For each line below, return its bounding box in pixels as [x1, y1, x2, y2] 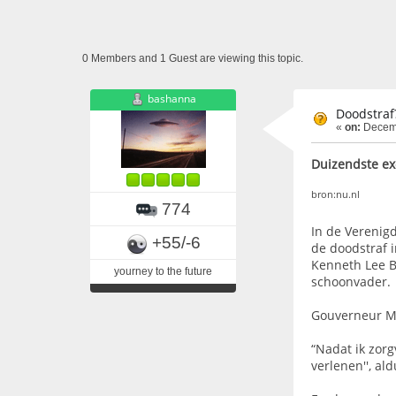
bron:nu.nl [311, 187, 360, 201]
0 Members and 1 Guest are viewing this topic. [81, 51, 303, 65]
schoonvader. [311, 273, 391, 291]
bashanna [147, 90, 196, 106]
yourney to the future [114, 265, 212, 278]
